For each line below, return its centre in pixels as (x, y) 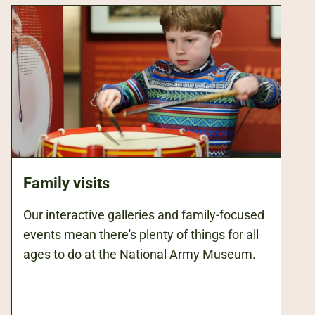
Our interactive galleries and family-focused (144, 214)
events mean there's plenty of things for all (141, 234)
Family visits (66, 183)
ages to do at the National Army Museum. (140, 254)
